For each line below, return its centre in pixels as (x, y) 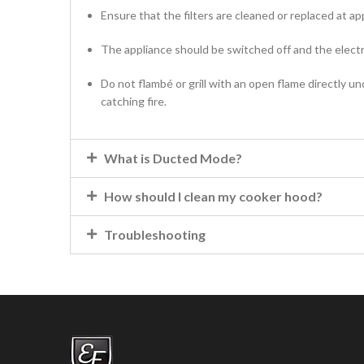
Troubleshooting (155, 234)
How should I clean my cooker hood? (213, 196)
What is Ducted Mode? (173, 158)
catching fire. (134, 101)
